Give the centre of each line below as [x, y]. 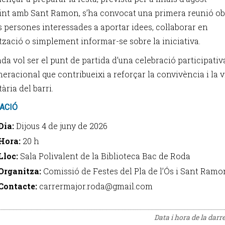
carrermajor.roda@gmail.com [95, 186]
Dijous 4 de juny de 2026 [61, 126]
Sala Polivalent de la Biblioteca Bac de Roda [104, 156]
